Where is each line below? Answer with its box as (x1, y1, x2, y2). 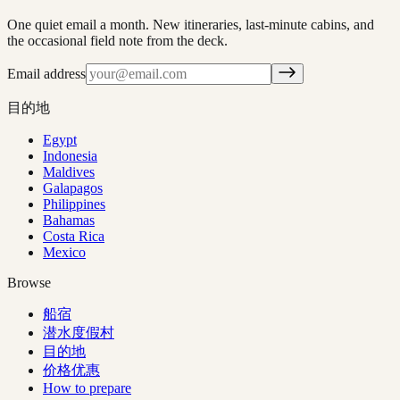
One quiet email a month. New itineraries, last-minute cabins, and (7, 16, 374, 32)
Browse (7, 274, 51, 290)
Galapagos (43, 179, 103, 196)
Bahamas (43, 212, 95, 228)
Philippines (43, 196, 105, 212)
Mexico (43, 244, 86, 260)
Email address (7, 65, 86, 81)
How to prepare (43, 379, 131, 396)
